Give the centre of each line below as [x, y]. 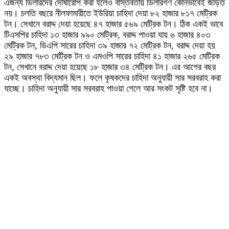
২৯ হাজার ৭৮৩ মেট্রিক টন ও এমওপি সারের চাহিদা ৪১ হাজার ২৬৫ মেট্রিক [112, 56]
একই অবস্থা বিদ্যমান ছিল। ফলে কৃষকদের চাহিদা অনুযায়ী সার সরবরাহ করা [112, 78]
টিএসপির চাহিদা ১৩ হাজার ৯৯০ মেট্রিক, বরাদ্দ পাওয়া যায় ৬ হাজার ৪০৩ [107, 35]
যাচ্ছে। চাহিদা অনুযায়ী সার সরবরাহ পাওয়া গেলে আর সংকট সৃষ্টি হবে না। [108, 88]
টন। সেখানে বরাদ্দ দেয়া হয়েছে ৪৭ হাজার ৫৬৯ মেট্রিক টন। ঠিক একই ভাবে [113, 24]
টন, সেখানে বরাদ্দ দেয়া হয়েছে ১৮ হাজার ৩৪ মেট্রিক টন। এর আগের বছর [110, 67]
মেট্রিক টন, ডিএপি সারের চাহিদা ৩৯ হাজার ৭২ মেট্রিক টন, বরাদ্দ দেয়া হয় [110, 45]
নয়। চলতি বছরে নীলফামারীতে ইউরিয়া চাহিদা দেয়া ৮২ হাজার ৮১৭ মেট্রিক [111, 13]
